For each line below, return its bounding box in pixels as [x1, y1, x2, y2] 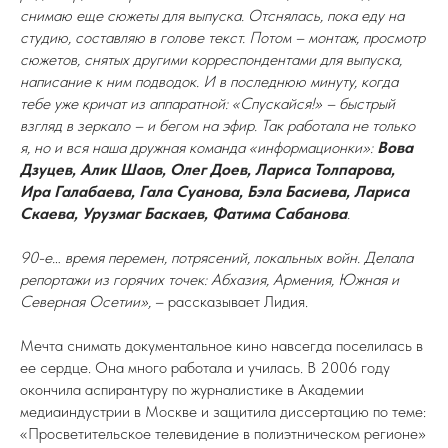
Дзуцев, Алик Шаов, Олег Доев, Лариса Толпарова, [20, 160, 395, 179]
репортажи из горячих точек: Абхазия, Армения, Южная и [20, 270, 399, 289]
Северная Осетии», [20, 292, 151, 311]
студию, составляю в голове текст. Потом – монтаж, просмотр [20, 28, 425, 47]
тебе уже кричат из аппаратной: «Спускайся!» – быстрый [20, 94, 395, 113]
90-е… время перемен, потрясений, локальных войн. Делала [20, 248, 413, 267]
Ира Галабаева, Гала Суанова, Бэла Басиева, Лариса [20, 182, 409, 201]
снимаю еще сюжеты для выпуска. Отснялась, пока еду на [20, 6, 404, 25]
